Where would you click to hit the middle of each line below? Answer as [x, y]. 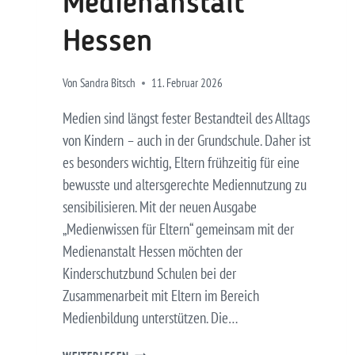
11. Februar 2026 [187, 82]
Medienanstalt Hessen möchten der [153, 251]
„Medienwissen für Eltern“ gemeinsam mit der [178, 229]
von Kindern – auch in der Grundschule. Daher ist [187, 140]
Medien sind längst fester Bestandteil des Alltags [186, 118]
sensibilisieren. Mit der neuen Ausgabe [160, 206]
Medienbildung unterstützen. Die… [150, 317]
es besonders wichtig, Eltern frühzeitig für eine [181, 162]
